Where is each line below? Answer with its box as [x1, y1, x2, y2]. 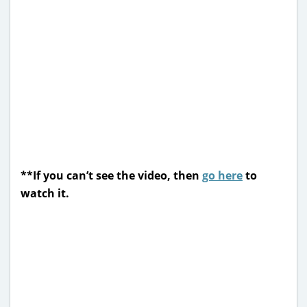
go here [202, 167, 243, 183]
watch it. [21, 185, 69, 201]
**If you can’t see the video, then [21, 167, 202, 183]
